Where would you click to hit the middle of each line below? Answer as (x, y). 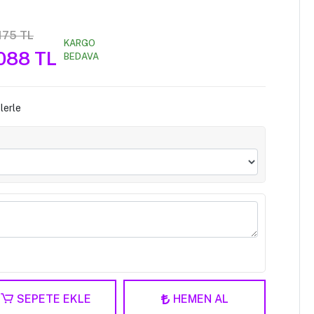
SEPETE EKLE (54, 299)
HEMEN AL (200, 299)
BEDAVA (81, 56)
